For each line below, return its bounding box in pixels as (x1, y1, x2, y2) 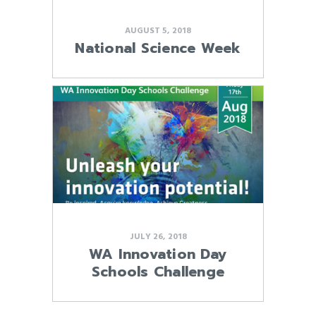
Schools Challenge (91, 260, 225, 282)
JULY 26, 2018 (129, 229, 187, 244)
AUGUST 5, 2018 (125, 23, 191, 38)
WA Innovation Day (88, 243, 228, 265)
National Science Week (75, 37, 241, 59)
